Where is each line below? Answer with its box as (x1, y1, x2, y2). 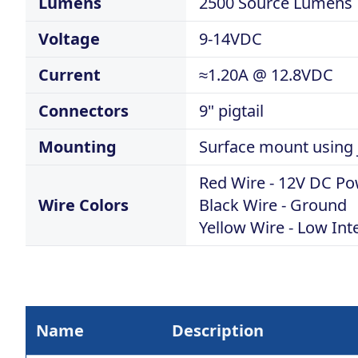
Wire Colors (38, 194, 129, 216)
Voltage (38, 28, 100, 50)
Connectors (38, 100, 129, 121)
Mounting (38, 136, 117, 157)
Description (172, 320, 264, 341)
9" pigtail (199, 100, 264, 121)
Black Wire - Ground (199, 194, 347, 216)
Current (38, 64, 101, 86)
